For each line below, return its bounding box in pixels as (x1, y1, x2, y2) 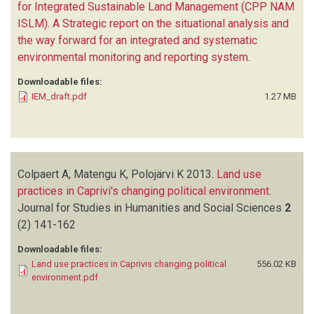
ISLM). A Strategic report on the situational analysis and (18, 16, 289, 30)
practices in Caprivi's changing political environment (18, 184, 269, 198)
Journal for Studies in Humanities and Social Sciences (18, 200, 285, 214)
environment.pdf (32, 271, 98, 282)
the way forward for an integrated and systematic (18, 33, 257, 47)
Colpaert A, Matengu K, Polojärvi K (18, 167, 184, 181)
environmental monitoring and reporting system (18, 50, 248, 64)
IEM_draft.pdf (32, 90, 87, 102)
